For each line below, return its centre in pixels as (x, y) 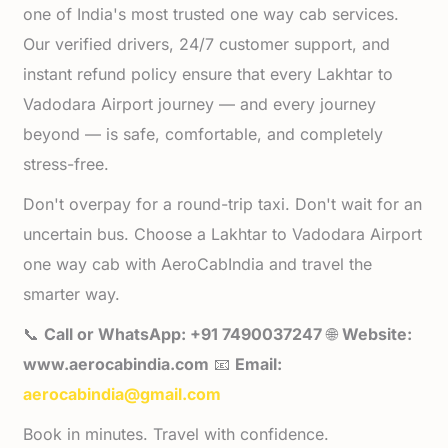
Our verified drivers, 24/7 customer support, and (207, 44)
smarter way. (72, 294)
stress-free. (66, 164)
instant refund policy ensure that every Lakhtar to (208, 74)
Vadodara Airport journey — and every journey (200, 104)
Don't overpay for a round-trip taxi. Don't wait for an (223, 204)
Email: (259, 364)
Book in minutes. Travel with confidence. (176, 434)
